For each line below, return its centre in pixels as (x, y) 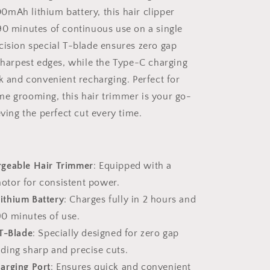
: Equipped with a (133, 166)
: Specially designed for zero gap (106, 233)
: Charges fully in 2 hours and (130, 199)
